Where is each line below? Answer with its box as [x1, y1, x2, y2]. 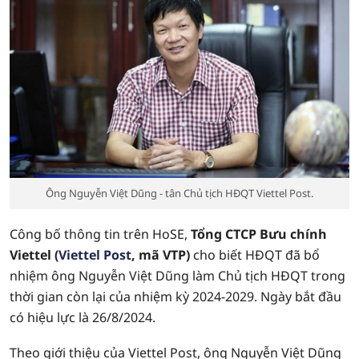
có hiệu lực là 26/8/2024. [10, 309, 155, 326]
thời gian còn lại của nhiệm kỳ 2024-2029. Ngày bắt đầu [10, 288, 341, 305]
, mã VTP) [131, 246, 190, 264]
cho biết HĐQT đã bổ [190, 246, 320, 264]
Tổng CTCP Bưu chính [191, 225, 327, 243]
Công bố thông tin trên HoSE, [10, 225, 191, 243]
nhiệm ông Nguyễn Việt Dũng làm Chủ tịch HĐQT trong [10, 267, 345, 284]
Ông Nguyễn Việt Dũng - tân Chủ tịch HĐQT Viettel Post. [46, 186, 313, 200]
